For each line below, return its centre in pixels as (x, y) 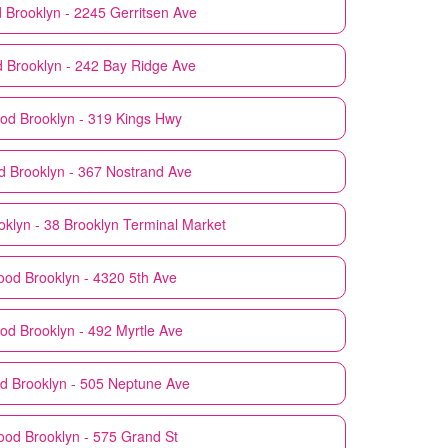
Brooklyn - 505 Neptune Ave (101, 382)
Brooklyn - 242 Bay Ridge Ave (101, 64)
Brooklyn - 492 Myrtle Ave (101, 329)
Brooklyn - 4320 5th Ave (101, 276)
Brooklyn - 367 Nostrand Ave (101, 170)
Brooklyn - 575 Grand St (101, 435)
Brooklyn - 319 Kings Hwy (101, 117)
